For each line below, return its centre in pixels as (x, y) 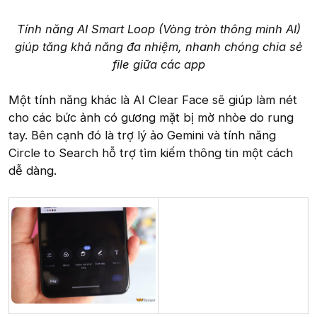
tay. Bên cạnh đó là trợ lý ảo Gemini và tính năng (142, 135)
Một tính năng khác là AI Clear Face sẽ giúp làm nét (153, 99)
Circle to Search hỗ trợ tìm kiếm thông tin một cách (151, 152)
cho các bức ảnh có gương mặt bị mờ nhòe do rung (151, 117)
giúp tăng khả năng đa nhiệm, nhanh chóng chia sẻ (158, 46)
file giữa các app (158, 64)
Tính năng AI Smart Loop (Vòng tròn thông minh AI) (158, 29)
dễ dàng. (33, 170)
